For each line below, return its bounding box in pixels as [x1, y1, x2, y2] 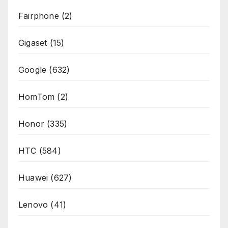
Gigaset [18, 38, 47, 48]
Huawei [18, 173, 48, 183]
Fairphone [18, 11, 59, 21]
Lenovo [18, 199, 48, 210]
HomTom [18, 92, 55, 102]
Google [18, 65, 47, 75]
